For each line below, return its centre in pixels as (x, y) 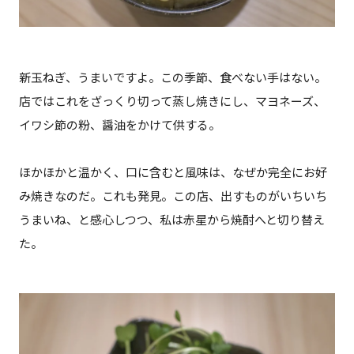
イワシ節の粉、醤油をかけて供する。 (119, 125)
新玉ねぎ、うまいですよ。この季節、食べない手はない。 (172, 78)
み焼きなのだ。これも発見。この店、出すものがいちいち (173, 196)
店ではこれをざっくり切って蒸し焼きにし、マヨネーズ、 (172, 102)
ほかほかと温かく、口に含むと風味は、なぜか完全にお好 (173, 173)
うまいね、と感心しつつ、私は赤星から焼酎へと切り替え (171, 220)
